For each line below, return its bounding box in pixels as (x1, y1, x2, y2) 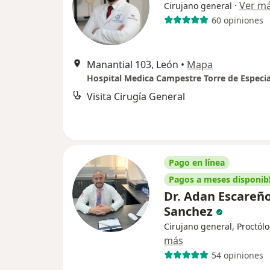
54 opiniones (211, 249, 263, 261)
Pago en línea (169, 157, 225, 168)
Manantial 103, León (87, 58, 178, 71)
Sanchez (164, 203, 216, 219)
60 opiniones (211, 14, 263, 26)
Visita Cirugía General (87, 90, 185, 103)
